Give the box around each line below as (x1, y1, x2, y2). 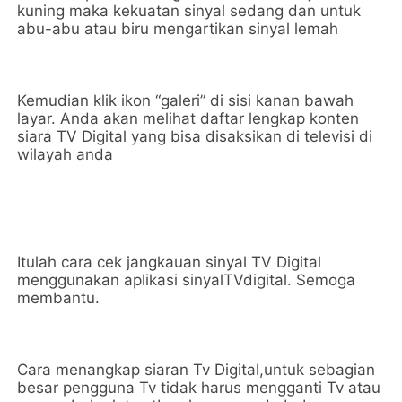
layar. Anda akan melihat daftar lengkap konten (17, 109, 360, 127)
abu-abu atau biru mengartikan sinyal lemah (17, 20, 339, 38)
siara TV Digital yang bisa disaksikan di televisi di (17, 127, 373, 145)
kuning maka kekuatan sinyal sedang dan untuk (17, 2, 362, 20)
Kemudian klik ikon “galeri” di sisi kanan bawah (17, 92, 354, 109)
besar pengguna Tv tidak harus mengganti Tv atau (17, 379, 381, 397)
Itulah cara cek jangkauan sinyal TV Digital (17, 253, 322, 271)
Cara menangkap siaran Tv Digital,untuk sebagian (17, 361, 376, 379)
